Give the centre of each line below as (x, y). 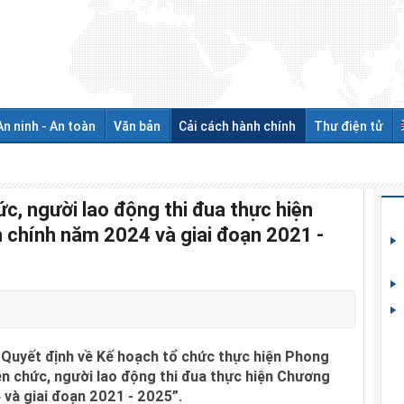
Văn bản (137, 126)
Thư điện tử (349, 126)
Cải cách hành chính (237, 126)
